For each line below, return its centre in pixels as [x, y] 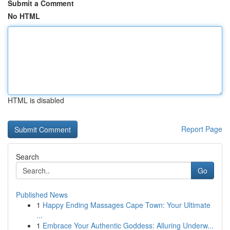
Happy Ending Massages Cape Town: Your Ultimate [127, 205]
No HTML [24, 16]
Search [27, 157]
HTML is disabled [36, 100]
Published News [42, 195]
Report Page [202, 129]
